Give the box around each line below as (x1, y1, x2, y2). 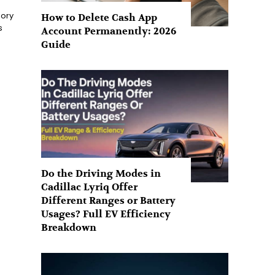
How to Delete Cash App (41, 12, 158, 25)
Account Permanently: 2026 (41, 25, 177, 38)
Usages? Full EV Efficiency (41, 208, 171, 221)
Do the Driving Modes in (41, 168, 161, 180)
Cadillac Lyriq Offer (41, 181, 138, 194)
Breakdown (41, 222, 97, 234)
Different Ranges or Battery (41, 195, 176, 207)
